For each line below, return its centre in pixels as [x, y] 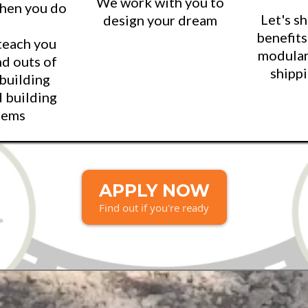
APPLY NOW [154, 191]
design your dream [161, 20]
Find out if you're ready [154, 208]
